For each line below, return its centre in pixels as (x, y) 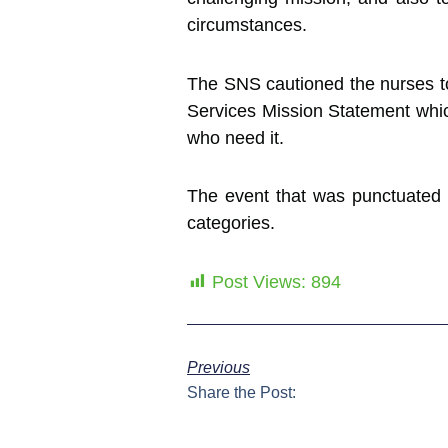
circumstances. (247, 25)
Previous (218, 367)
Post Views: (259, 281)
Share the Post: (241, 392)
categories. (231, 223)
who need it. (235, 137)
